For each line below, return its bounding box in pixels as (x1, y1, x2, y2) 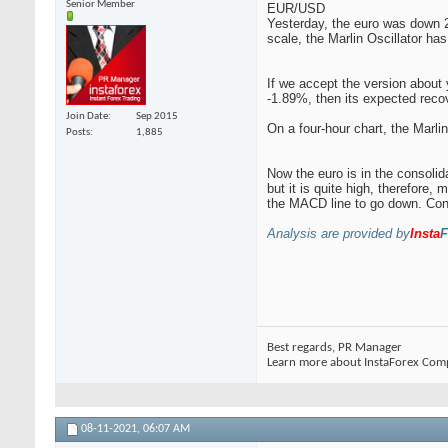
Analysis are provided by (267, 226, 410, 242)
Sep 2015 (136, 110, 178, 122)
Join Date (66, 110, 108, 122)
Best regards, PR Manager (267, 341, 402, 355)
